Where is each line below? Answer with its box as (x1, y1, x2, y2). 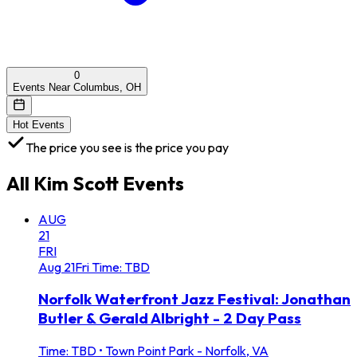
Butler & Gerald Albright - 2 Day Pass (38, 308, 301, 328)
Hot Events (13, 118, 65, 131)
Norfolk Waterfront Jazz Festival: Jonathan (38, 289, 351, 309)
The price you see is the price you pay (25, 139, 229, 155)
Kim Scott (33, 171, 119, 195)
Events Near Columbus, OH (13, 80, 141, 93)
